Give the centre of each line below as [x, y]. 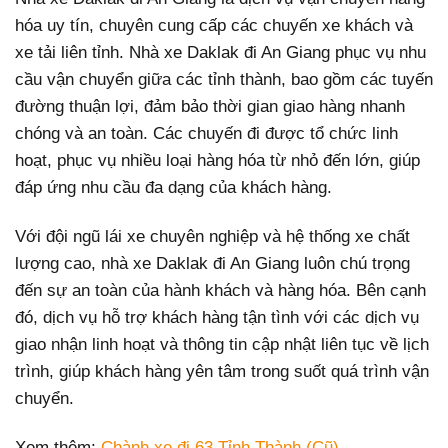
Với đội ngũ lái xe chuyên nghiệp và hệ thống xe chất [212, 237]
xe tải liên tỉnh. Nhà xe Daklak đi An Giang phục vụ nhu [220, 53]
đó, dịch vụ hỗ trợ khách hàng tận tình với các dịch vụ [217, 318]
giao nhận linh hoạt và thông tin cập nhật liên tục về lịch [222, 345]
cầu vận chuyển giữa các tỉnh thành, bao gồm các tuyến [224, 80]
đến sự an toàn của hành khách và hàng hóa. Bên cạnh [220, 291]
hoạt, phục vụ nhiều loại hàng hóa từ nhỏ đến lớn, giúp [217, 161]
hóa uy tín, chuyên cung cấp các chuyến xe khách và [214, 26]
